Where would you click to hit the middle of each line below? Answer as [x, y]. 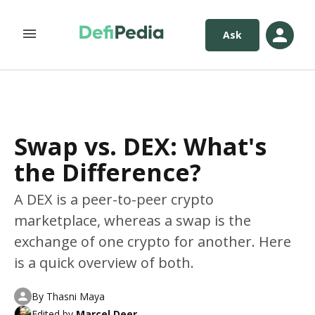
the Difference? [108, 172]
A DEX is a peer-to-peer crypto [114, 199]
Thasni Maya [76, 296]
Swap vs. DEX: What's [140, 146]
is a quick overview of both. [104, 263]
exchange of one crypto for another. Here [153, 242]
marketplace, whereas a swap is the [133, 220]
